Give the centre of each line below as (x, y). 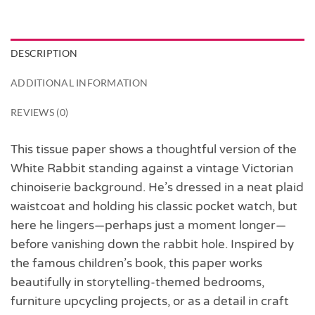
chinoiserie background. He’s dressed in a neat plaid (157, 187)
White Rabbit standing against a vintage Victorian (152, 168)
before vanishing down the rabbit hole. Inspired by (152, 244)
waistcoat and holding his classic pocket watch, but (154, 206)
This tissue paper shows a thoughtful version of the (154, 149)
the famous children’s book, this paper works (136, 263)
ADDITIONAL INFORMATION (79, 83)
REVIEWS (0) (40, 112)
